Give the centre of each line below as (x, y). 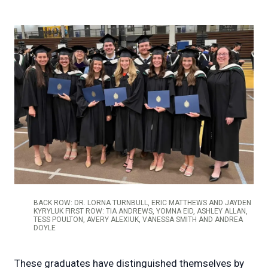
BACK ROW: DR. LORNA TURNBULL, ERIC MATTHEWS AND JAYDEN (142, 203)
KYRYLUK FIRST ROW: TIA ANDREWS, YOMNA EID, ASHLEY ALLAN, (141, 211)
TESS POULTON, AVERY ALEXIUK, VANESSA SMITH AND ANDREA (138, 220)
